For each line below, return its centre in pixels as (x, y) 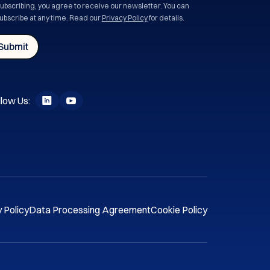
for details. (166, 17)
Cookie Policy (179, 209)
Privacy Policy (124, 17)
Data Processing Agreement (90, 209)
